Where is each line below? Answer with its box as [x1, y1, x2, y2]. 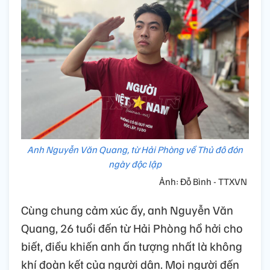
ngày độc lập [108, 157, 162, 170]
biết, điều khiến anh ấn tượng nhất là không [21, 237, 242, 254]
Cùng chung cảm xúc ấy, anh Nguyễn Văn [21, 201, 233, 218]
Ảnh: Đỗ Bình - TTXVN [159, 175, 249, 187]
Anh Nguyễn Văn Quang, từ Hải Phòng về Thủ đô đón [27, 143, 243, 155]
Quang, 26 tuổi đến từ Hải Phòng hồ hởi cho [21, 219, 243, 236]
